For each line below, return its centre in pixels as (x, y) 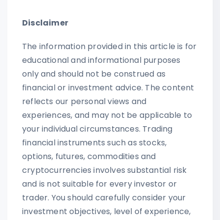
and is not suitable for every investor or (100, 184)
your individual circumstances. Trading (97, 129)
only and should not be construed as (94, 74)
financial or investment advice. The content (108, 87)
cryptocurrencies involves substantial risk (105, 170)
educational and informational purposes (101, 60)
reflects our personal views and (84, 101)
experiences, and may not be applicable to (107, 115)
